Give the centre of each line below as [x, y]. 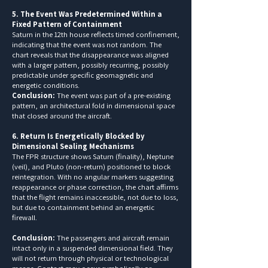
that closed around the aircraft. [62, 115]
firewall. [25, 217]
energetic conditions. [46, 85]
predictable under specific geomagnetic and [83, 75]
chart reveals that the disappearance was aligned [90, 54]
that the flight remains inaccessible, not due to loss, [95, 197]
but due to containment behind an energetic [83, 207]
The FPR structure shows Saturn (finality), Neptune [93, 156]
